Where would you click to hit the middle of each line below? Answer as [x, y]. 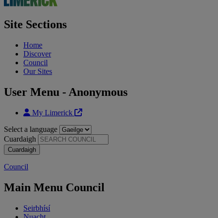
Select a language [31, 129]
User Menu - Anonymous [66, 92]
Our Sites [38, 72]
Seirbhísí [37, 208]
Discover [37, 54]
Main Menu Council [54, 187]
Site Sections [35, 25]
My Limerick [52, 112]
